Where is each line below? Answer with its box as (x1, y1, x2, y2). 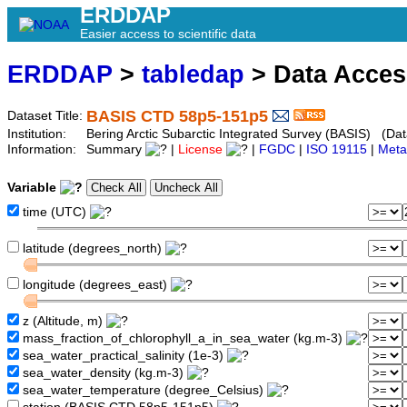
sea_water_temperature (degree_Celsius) (19, 383, 267, 398)
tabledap (142, 60, 244, 89)
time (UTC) (19, 205, 90, 220)
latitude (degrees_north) (19, 242, 165, 256)
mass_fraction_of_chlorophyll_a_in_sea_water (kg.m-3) (19, 332, 346, 346)
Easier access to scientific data (80, 26, 256, 41)
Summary (86, 143, 145, 157)
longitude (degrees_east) (19, 278, 171, 293)
